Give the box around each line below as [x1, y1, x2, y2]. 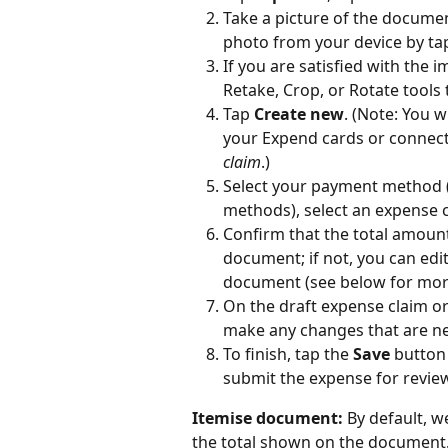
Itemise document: [192, 407, 343, 430]
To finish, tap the [223, 343, 353, 366]
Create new [254, 103, 344, 126]
